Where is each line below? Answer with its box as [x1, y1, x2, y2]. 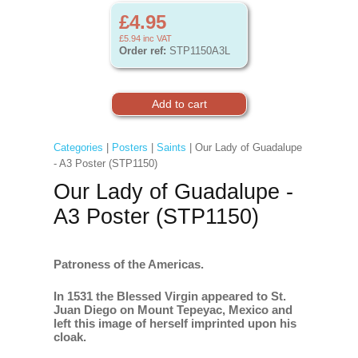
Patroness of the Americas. [53, 257, 204, 271]
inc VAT [141, 34, 172, 43]
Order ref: [119, 45, 166, 57]
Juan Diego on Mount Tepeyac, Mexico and [53, 303, 292, 316]
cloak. [53, 330, 86, 344]
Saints [156, 141, 186, 153]
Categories [53, 141, 103, 153]
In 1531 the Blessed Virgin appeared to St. [53, 289, 286, 303]
